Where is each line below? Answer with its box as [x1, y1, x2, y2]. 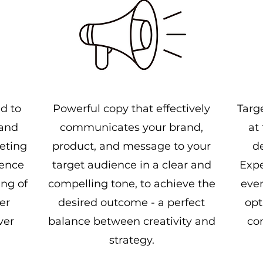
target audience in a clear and [52, 159, 211, 171]
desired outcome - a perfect [58, 196, 205, 209]
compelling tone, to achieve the [48, 177, 215, 190]
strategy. [109, 234, 154, 247]
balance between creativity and [48, 215, 215, 228]
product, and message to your [52, 140, 211, 153]
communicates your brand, [60, 121, 203, 134]
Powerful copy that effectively [53, 102, 210, 115]
